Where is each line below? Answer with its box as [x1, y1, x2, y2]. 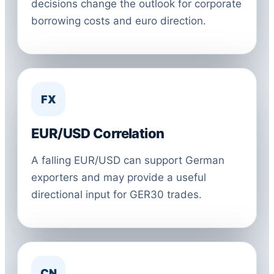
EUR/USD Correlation [31, 125, 165, 141]
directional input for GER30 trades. [31, 188, 202, 201]
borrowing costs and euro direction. [31, 15, 206, 27]
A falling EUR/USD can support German [31, 154, 224, 166]
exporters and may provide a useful [31, 171, 206, 183]
